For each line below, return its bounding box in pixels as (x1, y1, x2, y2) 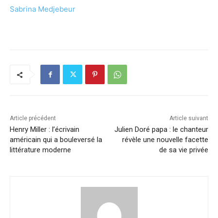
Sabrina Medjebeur (10, 4, 75, 14)
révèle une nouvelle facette (122, 135, 208, 145)
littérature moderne (10, 145, 71, 155)
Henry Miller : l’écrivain (10, 125, 79, 134)
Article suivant (169, 115, 208, 122)
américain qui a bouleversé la (10, 135, 102, 145)
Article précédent (10, 115, 56, 122)
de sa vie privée (159, 145, 208, 155)
